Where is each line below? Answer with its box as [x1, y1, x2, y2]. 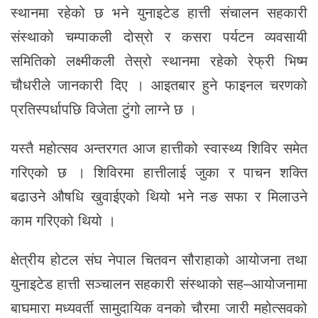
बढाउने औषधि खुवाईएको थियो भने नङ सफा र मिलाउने [11, 185, 307, 207]
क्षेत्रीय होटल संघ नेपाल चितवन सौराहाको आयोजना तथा [11, 248, 307, 270]
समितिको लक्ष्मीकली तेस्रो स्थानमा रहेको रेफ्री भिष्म [11, 49, 307, 70]
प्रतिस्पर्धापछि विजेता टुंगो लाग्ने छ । [11, 97, 197, 119]
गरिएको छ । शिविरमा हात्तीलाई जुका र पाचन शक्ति [11, 161, 307, 182]
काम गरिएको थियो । [11, 209, 116, 231]
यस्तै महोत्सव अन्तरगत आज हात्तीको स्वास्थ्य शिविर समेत [11, 137, 307, 158]
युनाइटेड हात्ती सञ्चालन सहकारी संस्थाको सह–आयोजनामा [11, 273, 307, 294]
